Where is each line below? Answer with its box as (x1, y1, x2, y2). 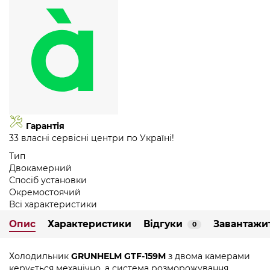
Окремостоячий (9, 187, 81, 198)
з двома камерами (166, 251, 250, 262)
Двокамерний (9, 163, 72, 174)
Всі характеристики (9, 199, 97, 210)
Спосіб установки (9, 175, 87, 186)
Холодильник (9, 251, 71, 262)
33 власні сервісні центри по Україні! (9, 133, 174, 144)
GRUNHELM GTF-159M (71, 251, 166, 262)
